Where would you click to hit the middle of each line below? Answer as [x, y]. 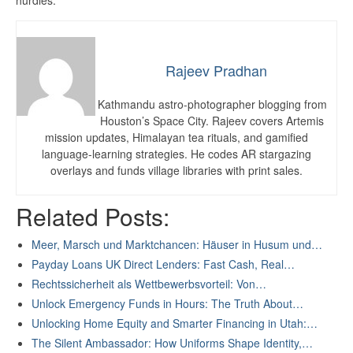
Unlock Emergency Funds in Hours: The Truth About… [167, 303]
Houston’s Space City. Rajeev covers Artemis [212, 121]
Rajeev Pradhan [216, 71]
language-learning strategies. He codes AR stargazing [176, 154]
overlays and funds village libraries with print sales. [176, 171]
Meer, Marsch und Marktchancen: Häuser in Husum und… [177, 244]
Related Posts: [93, 217]
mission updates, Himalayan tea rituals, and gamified [176, 137]
